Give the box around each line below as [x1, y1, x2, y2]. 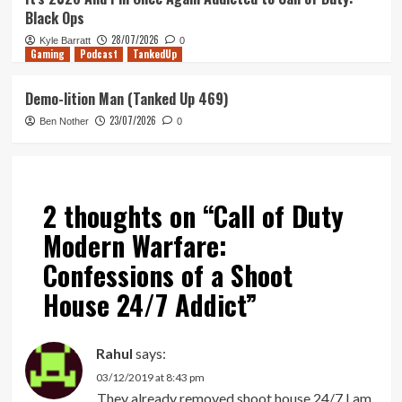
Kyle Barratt [39, 35, 91, 47]
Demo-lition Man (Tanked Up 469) [24, 88, 228, 110]
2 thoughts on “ [42, 196, 214, 237]
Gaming [30, 47, 65, 62]
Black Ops [24, 7, 84, 30]
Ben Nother [39, 116, 89, 127]
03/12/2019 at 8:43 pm [95, 371, 205, 385]
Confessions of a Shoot [42, 255, 293, 296]
